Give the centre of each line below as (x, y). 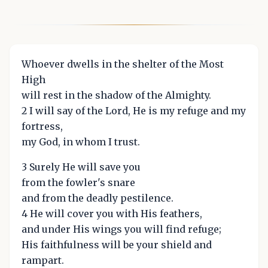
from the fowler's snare (78, 182)
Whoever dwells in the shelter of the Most (123, 64)
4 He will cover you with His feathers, (112, 213)
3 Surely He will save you (81, 167)
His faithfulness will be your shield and (117, 244)
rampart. (43, 260)
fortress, (42, 126)
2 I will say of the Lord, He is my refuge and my (134, 110)
